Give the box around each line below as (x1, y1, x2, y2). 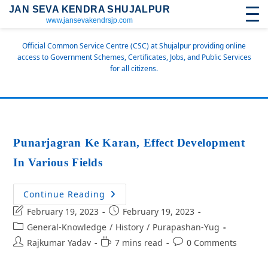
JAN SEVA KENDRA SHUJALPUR (9, 4, 170, 14)
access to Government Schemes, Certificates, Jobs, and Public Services (17, 52, 251, 62)
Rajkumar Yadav (27, 237, 92, 248)
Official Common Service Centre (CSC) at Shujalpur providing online (22, 41, 246, 51)
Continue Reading (23, 188, 106, 200)
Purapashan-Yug (153, 221, 220, 233)
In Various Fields (13, 156, 103, 169)
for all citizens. (110, 63, 158, 74)
